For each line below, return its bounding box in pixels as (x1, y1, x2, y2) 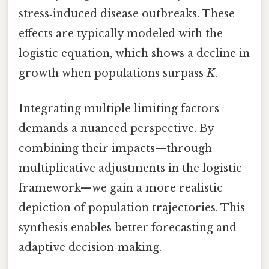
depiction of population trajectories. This (19, 201, 245, 215)
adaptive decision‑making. (19, 241, 162, 255)
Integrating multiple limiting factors (19, 102, 219, 116)
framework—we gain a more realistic (19, 181, 223, 195)
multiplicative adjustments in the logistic (19, 162, 242, 175)
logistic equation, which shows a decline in (19, 47, 250, 61)
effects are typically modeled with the (19, 27, 223, 41)
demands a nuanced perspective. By (19, 122, 214, 136)
